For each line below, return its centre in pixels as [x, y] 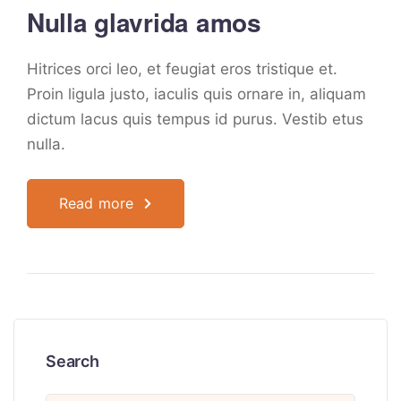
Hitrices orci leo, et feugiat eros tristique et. [182, 69]
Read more [97, 203]
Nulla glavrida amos [144, 22]
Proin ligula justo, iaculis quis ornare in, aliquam [196, 94]
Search [73, 361]
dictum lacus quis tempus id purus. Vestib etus [195, 119]
